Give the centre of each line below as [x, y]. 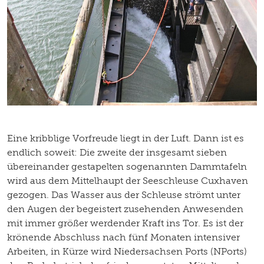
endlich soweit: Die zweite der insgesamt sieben [117, 152]
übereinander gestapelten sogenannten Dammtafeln [127, 166]
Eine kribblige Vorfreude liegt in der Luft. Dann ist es [126, 138]
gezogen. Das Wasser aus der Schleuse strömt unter [124, 194]
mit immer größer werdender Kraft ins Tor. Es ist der [125, 223]
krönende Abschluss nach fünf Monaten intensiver [123, 237]
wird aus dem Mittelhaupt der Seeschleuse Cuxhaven [128, 180]
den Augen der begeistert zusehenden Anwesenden [125, 209]
